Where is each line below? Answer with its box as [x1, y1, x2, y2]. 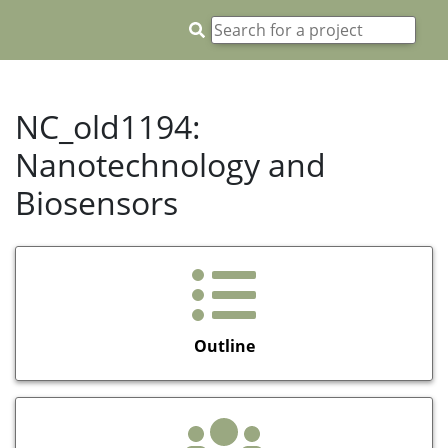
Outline [193, 334, 255, 357]
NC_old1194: [15, 105, 201, 148]
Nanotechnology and [15, 143, 326, 186]
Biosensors [15, 181, 178, 224]
